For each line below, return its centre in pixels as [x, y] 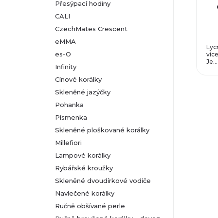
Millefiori [68, 143]
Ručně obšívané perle [90, 206]
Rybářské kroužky [84, 168]
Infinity [66, 67]
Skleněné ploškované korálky [102, 130]
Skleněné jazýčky [83, 92]
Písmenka [71, 117]
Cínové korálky [78, 79]
